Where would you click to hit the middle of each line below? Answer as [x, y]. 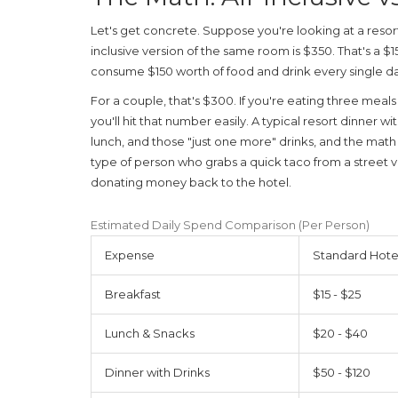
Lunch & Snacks [150, 333]
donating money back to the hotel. [191, 182]
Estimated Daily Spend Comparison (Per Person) [230, 224]
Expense [130, 255]
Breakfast [133, 294]
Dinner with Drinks [157, 372]
